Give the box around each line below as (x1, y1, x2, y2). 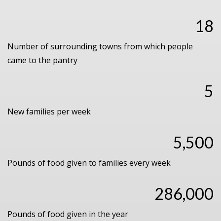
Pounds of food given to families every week (7, 157, 171, 168)
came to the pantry (7, 55, 77, 66)
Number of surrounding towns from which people (7, 41, 193, 52)
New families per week (7, 106, 91, 117)
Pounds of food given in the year (7, 209, 128, 220)
